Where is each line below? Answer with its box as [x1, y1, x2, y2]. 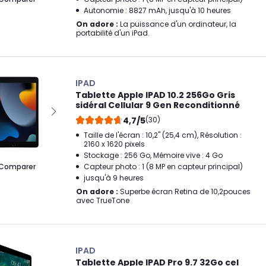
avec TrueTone [76, 195, 129, 205]
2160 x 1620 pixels [84, 139, 145, 149]
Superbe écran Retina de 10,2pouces [118, 186, 251, 197]
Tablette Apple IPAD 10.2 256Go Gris [75, 89, 235, 101]
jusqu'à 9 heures [84, 173, 144, 183]
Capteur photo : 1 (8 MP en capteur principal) [84, 161, 243, 172]
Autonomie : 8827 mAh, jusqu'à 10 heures [84, 5, 231, 15]
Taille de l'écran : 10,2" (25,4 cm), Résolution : [84, 130, 242, 140]
